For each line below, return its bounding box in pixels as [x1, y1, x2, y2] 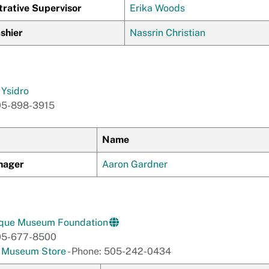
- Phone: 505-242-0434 [66, 246, 171, 257]
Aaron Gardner [102, 159, 168, 170]
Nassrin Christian [130, 27, 205, 38]
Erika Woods [130, 2, 185, 14]
